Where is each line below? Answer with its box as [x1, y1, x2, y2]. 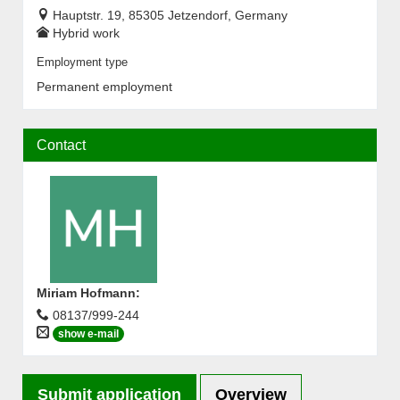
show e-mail [58, 328, 119, 341]
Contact [37, 137, 86, 153]
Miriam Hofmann [37, 286, 136, 300]
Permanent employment [37, 79, 172, 94]
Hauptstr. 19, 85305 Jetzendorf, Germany [53, 8, 287, 22]
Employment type [37, 56, 128, 69]
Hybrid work [53, 26, 120, 40]
